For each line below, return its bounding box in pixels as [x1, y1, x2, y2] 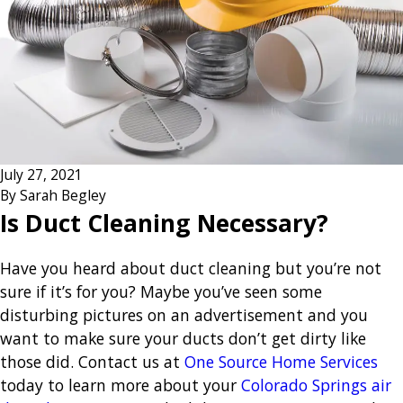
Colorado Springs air [241, 374, 391, 397]
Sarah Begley [20, 184, 106, 205]
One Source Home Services [184, 351, 378, 373]
